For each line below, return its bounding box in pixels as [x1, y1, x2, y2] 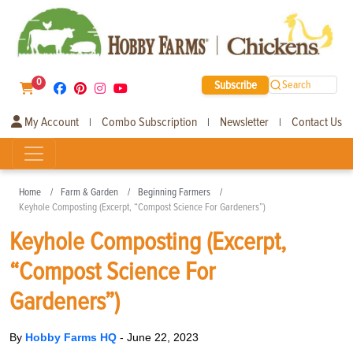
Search [282, 78, 312, 92]
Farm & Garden [61, 185, 118, 199]
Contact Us [292, 113, 342, 130]
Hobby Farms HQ [25, 330, 120, 344]
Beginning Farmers [138, 185, 210, 199]
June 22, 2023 [127, 330, 199, 344]
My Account [22, 113, 79, 130]
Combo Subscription [102, 113, 197, 130]
